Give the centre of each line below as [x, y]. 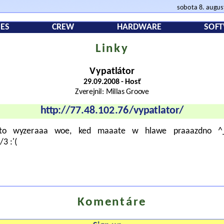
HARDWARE [139, 27]
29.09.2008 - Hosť [112, 82]
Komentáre [112, 202]
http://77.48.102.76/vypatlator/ [112, 111]
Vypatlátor [112, 71]
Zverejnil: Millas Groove [112, 92]
